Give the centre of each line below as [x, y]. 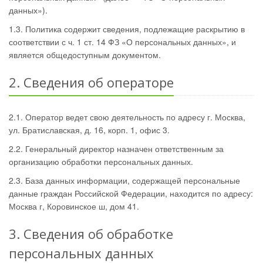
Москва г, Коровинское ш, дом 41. [74, 206]
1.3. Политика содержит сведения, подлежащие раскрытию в [127, 29]
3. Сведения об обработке [91, 234]
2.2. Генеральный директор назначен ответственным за [116, 149]
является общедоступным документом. [85, 55]
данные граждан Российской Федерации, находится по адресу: [131, 193]
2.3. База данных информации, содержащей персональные [124, 180]
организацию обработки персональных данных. [101, 161]
